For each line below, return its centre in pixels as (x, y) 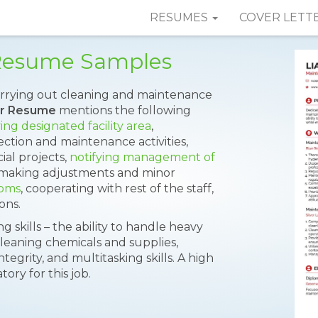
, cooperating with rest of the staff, (117, 188)
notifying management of (142, 157)
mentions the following (124, 110)
